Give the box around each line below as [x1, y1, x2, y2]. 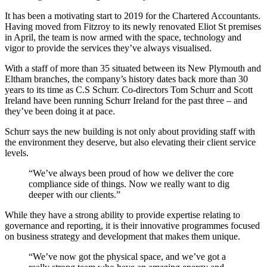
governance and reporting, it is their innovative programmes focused [5, 220, 260, 231]
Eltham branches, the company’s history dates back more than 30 [5, 73, 248, 84]
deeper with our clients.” [29, 189, 120, 200]
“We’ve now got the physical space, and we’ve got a [29, 251, 226, 262]
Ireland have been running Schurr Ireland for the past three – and [5, 95, 247, 105]
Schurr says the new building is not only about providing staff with [5, 126, 255, 136]
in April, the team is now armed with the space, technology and [5, 32, 241, 42]
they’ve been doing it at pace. [5, 105, 115, 116]
